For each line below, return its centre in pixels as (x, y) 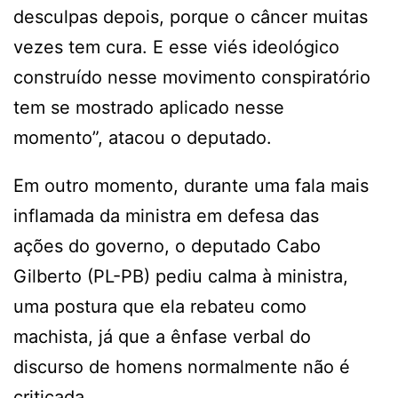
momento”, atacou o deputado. (143, 137)
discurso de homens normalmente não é (182, 366)
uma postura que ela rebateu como (160, 306)
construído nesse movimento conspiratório (192, 77)
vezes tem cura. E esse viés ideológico (176, 47)
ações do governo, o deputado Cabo (167, 246)
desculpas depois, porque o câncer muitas (191, 16)
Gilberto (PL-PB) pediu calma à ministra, (181, 276)
